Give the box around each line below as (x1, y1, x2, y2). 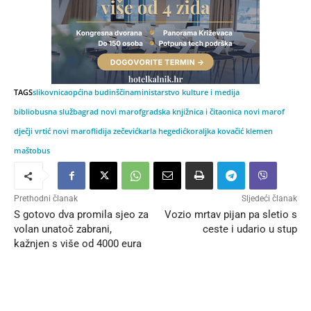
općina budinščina (68, 87, 134, 98)
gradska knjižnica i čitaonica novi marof (142, 106, 285, 117)
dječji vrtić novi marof (14, 126, 94, 137)
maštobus (14, 145, 50, 156)
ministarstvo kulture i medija (134, 87, 239, 98)
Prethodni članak (14, 194, 78, 204)
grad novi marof (82, 106, 142, 117)
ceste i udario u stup (202, 223, 297, 236)
